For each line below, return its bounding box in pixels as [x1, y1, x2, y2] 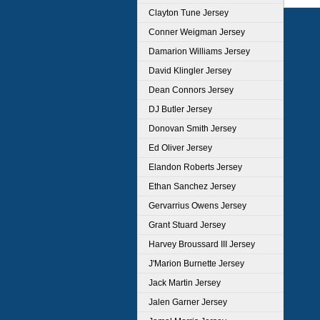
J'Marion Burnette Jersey [149, 259, 244, 269]
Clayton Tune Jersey [149, 8, 229, 18]
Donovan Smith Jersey [149, 124, 236, 134]
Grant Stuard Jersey [149, 220, 226, 230]
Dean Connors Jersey [149, 85, 234, 95]
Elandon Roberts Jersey [149, 162, 242, 172]
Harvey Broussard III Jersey [149, 239, 255, 249]
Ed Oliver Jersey [149, 143, 212, 153]
